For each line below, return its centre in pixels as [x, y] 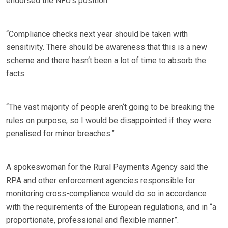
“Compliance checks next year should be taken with [97, 34]
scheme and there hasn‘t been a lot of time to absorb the [106, 61]
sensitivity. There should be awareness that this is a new [107, 47]
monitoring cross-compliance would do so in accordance [106, 194]
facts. [16, 74]
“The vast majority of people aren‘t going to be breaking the [110, 107]
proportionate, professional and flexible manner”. [92, 220]
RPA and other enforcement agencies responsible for [101, 181]
